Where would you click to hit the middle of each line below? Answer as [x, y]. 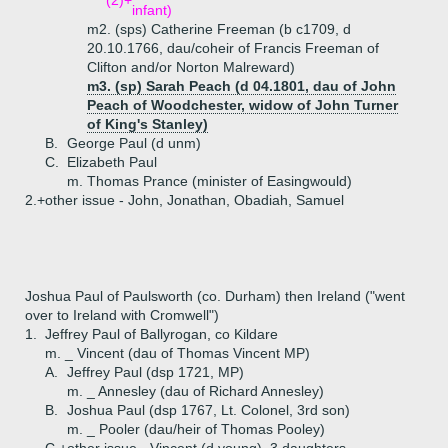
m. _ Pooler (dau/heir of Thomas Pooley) [196, 429]
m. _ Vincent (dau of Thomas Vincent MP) [177, 353]
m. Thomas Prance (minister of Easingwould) [209, 181]
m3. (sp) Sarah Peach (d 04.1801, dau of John [241, 86]
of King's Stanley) [147, 124]
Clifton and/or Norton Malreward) [191, 67]
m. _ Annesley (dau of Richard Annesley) [195, 391]
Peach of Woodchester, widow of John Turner [242, 105]
